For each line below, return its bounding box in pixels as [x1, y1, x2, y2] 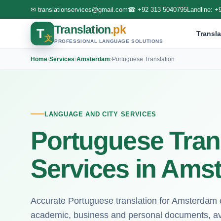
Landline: [187, 5, 215, 13]
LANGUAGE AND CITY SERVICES [44, 110, 157, 118]
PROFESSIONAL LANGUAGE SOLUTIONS [54, 38, 163, 44]
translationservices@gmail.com [38, 5, 128, 13]
